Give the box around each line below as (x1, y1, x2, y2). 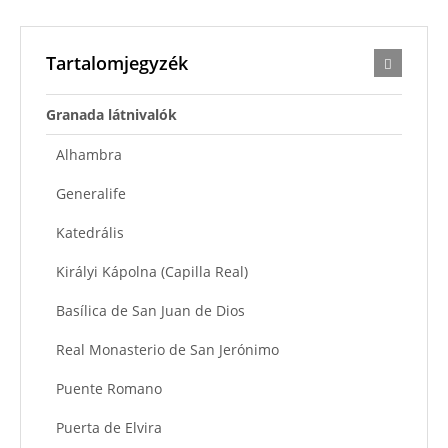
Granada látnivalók (46, 104, 177, 124)
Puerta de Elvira (56, 417, 162, 437)
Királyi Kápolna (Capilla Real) (56, 261, 248, 281)
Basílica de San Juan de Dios (56, 300, 245, 320)
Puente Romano (56, 378, 162, 398)
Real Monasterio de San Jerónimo (56, 339, 279, 359)
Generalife (56, 183, 126, 203)
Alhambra (56, 144, 122, 164)
